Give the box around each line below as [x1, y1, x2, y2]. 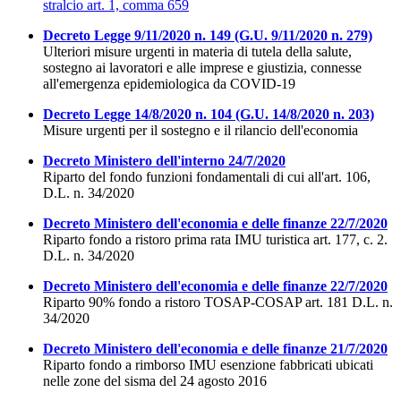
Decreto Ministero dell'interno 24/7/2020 [43, 153, 286, 169]
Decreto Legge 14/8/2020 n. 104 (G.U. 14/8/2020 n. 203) [43, 107, 374, 123]
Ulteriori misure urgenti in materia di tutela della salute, [43, 44, 352, 60]
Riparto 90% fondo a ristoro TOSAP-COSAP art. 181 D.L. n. [43, 294, 393, 311]
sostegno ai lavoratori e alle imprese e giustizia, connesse [43, 60, 362, 76]
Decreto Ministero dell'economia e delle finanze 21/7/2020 [43, 341, 388, 357]
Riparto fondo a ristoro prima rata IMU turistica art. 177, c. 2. [43, 232, 388, 248]
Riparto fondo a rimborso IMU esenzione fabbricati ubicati [43, 357, 373, 373]
